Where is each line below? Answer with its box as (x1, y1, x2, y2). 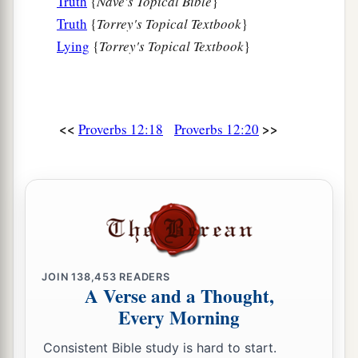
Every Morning (118, 304, 240, 332)
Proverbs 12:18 (78, 120, 163, 139)
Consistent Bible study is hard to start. (43, 339, 276, 356)
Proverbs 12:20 (174, 120, 259, 139)
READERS (116, 270, 170, 283)
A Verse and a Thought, (84, 282, 274, 310)
